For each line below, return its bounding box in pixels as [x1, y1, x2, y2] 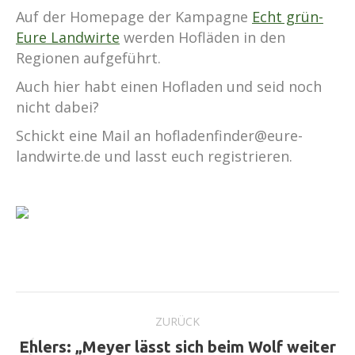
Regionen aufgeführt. [16, 48, 161, 67]
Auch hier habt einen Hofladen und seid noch [16, 77, 322, 96]
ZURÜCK [155, 314, 200, 329]
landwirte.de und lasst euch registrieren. [16, 147, 292, 166]
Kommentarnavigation [16, 292, 270, 319]
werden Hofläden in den [120, 28, 285, 47]
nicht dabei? [16, 97, 99, 116]
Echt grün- [252, 7, 323, 26]
